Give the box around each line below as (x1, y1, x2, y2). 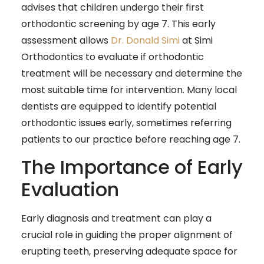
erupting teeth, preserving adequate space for (21, 245, 237, 259)
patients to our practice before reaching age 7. (21, 132, 240, 146)
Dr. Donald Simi (111, 33, 180, 47)
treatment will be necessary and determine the (21, 66, 242, 80)
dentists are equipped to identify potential (21, 99, 216, 113)
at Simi (180, 33, 213, 47)
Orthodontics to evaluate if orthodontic (21, 49, 204, 64)
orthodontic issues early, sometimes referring (21, 115, 232, 130)
